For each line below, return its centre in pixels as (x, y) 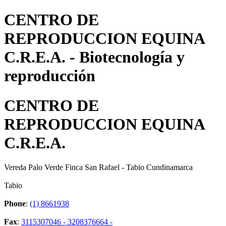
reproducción (50, 76)
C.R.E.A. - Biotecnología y (94, 57)
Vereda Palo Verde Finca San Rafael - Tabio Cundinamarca (98, 167)
